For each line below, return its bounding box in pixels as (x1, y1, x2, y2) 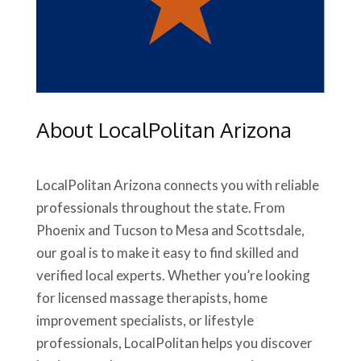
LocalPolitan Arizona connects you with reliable (35, 176, 319, 194)
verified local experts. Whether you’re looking (35, 267, 310, 284)
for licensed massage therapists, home (35, 289, 268, 307)
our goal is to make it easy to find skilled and (35, 244, 299, 262)
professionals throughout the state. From (35, 199, 285, 217)
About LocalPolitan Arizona (35, 116, 292, 143)
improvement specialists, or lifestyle (35, 312, 254, 330)
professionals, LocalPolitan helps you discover (35, 334, 313, 352)
